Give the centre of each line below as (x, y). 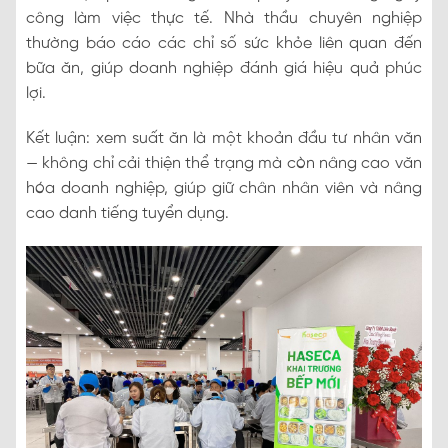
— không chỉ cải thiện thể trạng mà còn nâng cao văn (224, 163)
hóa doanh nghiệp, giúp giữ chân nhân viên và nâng (224, 188)
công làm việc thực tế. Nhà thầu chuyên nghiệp (224, 18)
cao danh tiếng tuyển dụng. (127, 213)
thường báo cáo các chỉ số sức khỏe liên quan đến (224, 43)
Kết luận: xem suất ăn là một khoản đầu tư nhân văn (224, 138)
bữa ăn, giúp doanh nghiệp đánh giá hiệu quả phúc (224, 68)
